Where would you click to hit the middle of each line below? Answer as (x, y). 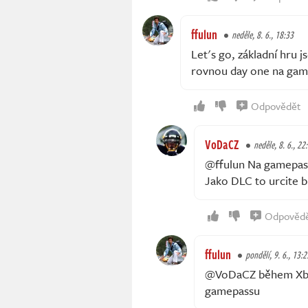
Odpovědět (276, 106)
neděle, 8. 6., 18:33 (263, 34)
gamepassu (232, 290)
